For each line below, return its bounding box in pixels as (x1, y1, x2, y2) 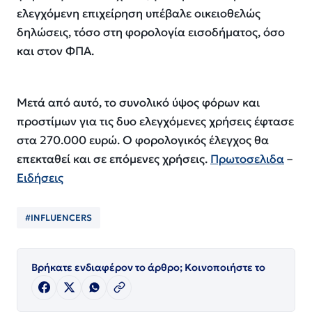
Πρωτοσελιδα (210, 151, 284, 166)
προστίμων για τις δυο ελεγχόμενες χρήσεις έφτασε (17, 114, 294, 129)
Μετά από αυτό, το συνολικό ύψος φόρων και (17, 95, 260, 110)
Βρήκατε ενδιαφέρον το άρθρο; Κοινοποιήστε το (31, 260, 265, 274)
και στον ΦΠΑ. (17, 44, 94, 59)
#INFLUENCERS (25, 212, 92, 223)
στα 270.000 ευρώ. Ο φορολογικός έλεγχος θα (17, 132, 269, 148)
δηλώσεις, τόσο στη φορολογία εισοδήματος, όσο (17, 25, 285, 40)
